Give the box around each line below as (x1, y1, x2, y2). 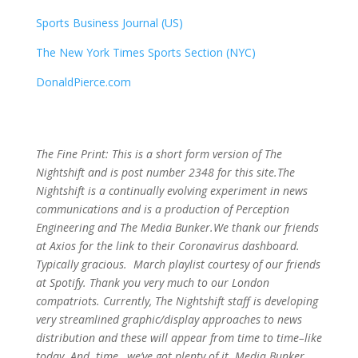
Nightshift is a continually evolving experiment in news (35, 183, 308, 198)
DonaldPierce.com (35, 74, 134, 89)
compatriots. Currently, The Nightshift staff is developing (35, 293, 321, 308)
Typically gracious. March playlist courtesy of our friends (35, 257, 320, 272)
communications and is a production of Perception (35, 201, 289, 217)
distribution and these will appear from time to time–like (35, 330, 322, 345)
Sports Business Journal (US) (35, 15, 183, 30)
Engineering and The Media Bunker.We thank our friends (35, 220, 319, 235)
